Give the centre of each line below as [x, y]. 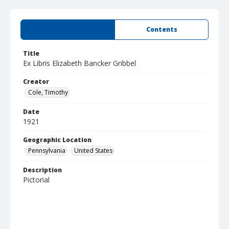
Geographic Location [57, 140]
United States [93, 151]
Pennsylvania [47, 151]
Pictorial [36, 180]
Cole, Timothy [48, 92]
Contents [162, 29]
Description [42, 170]
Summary [68, 29]
